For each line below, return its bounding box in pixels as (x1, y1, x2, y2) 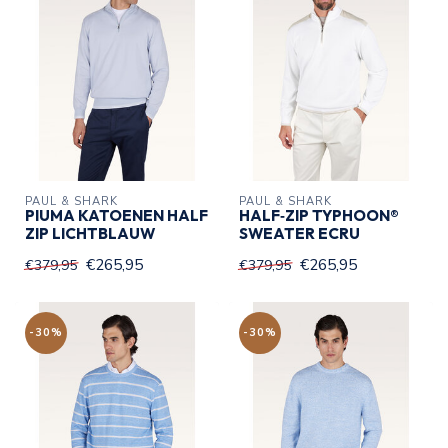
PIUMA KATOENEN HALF (25, 205, 208, 225)
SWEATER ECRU (239, 223, 360, 243)
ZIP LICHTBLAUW (25, 223, 155, 243)
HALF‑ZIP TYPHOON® (239, 205, 399, 225)
